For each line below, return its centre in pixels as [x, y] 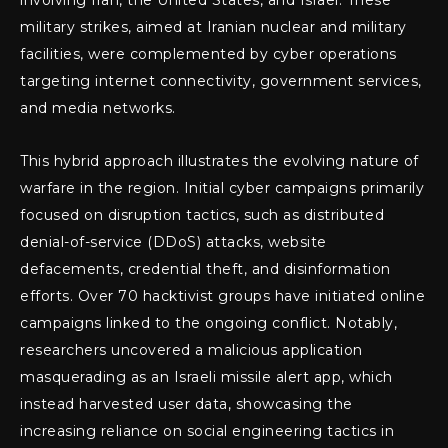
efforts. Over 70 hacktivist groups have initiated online [222, 296]
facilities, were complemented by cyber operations [208, 54]
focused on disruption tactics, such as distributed [202, 215]
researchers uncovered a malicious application [191, 350]
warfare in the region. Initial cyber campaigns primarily [222, 188]
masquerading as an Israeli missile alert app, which [206, 377]
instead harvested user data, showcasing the [186, 404]
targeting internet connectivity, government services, [221, 81]
